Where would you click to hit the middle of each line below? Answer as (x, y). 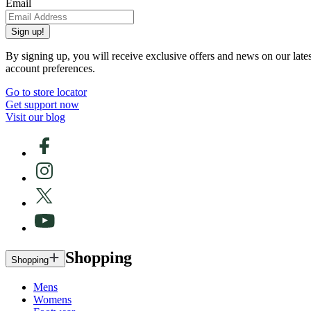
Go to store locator (46, 92)
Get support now (42, 105)
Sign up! (28, 32)
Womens (52, 300)
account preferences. (50, 69)
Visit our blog (35, 117)
